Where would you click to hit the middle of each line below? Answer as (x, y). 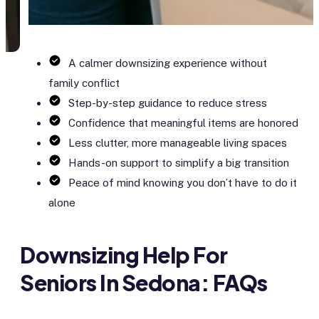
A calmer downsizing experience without (168, 63)
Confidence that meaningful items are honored (183, 123)
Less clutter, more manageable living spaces (178, 143)
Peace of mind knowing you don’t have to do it (183, 183)
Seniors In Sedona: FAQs (144, 282)
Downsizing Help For (124, 255)
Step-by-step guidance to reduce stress (168, 103)
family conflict (84, 83)
